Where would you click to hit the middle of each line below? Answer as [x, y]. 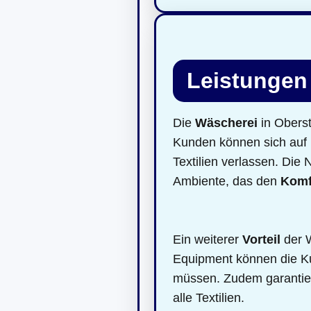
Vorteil [261, 239]
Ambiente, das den [227, 181]
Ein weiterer [208, 239]
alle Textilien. [209, 297]
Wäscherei [226, 123]
